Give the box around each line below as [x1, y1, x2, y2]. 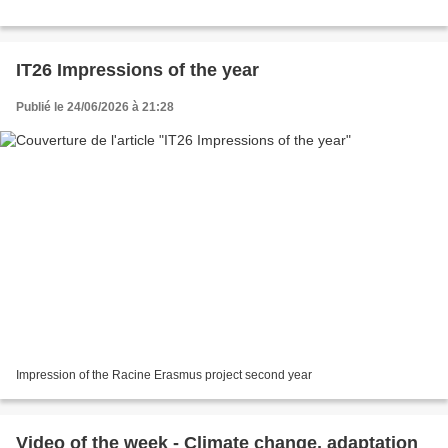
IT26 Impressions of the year [16, 60, 259, 81]
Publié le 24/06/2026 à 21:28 [16, 100, 174, 115]
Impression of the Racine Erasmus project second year [16, 367, 312, 382]
